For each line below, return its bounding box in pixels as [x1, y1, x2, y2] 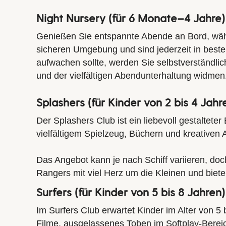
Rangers [36, 167, 71, 178]
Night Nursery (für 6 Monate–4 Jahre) [36, 11, 225, 24]
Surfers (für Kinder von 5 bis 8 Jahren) [36, 185, 225, 198]
